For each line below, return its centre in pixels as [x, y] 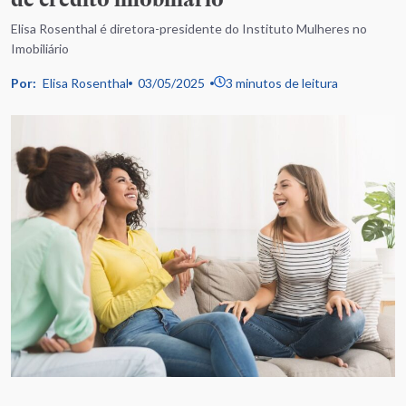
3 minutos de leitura [282, 83]
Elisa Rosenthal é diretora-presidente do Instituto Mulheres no [189, 29]
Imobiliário [40, 48]
